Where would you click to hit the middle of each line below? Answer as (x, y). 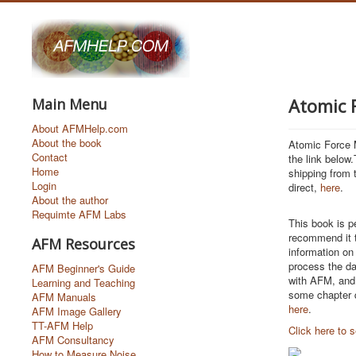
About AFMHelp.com (80, 128)
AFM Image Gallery (77, 311)
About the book (67, 143)
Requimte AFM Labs (79, 214)
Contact (50, 157)
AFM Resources (83, 244)
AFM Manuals (64, 297)
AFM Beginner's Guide (83, 268)
